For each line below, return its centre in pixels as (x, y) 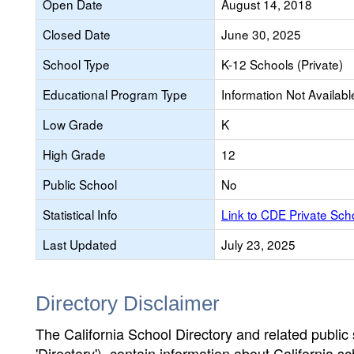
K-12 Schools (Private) (282, 64)
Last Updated (80, 244)
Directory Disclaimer (128, 303)
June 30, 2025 (261, 34)
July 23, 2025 (258, 244)
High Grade (74, 154)
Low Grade (73, 124)
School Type (76, 64)
